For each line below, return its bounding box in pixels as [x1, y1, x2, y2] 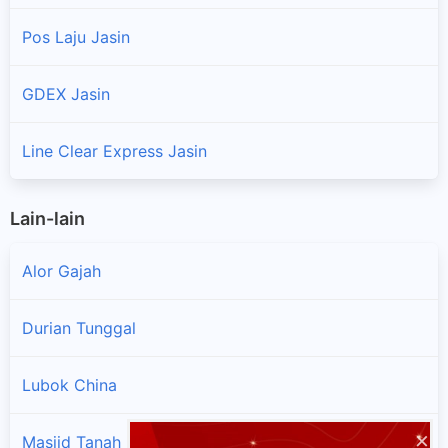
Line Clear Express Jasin [22, 140, 207, 161]
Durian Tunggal [22, 318, 136, 339]
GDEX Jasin [22, 83, 110, 104]
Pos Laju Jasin [22, 26, 130, 47]
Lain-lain [10, 207, 85, 229]
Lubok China [22, 375, 117, 396]
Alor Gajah [22, 261, 101, 282]
